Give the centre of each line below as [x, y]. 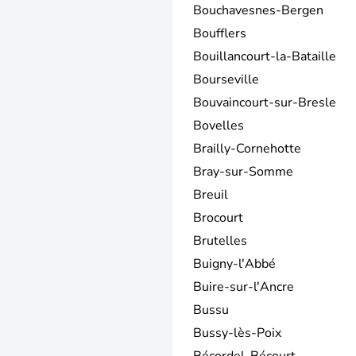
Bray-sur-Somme [243, 171]
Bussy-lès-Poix [237, 333]
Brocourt [218, 217]
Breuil [211, 194]
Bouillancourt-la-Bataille [265, 56]
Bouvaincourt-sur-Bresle [265, 102]
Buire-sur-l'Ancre [244, 286]
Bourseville [226, 79]
